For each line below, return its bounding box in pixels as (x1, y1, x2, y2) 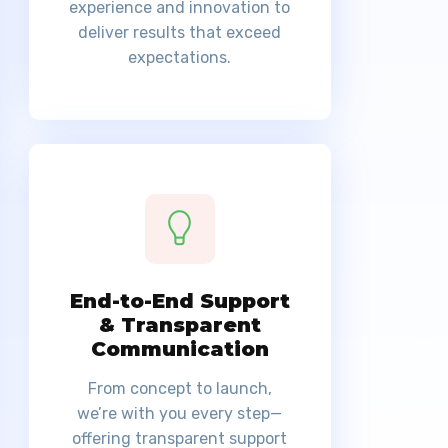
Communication (90, 337, 269, 362)
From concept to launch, (87, 379, 272, 399)
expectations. (128, 48, 232, 68)
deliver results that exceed (78, 23, 282, 43)
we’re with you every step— (77, 404, 283, 424)
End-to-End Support (69, 289, 290, 314)
